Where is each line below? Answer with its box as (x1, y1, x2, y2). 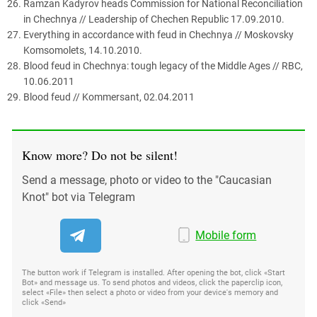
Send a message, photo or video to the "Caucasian (22, 173, 272, 187)
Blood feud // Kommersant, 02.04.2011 (23, 91, 195, 103)
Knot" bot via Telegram (22, 190, 135, 204)
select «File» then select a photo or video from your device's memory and (22, 287, 278, 297)
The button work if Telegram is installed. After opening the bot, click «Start (22, 267, 285, 277)
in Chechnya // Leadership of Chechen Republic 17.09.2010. (23, 13, 284, 25)
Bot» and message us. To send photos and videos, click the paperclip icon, (22, 277, 282, 287)
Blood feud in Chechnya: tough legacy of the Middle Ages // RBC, (23, 59, 303, 71)
